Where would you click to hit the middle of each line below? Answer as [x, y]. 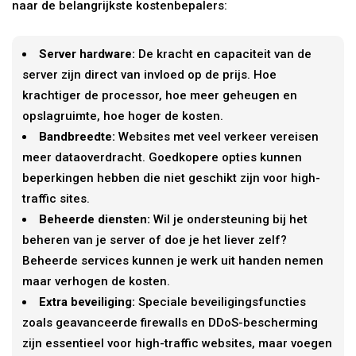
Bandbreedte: [77, 136]
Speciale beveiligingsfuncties [221, 302]
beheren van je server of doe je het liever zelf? [155, 240]
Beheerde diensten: [95, 219]
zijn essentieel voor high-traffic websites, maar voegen [178, 343]
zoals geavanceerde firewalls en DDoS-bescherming [170, 322]
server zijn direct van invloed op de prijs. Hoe [150, 74]
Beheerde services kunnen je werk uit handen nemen [173, 260]
